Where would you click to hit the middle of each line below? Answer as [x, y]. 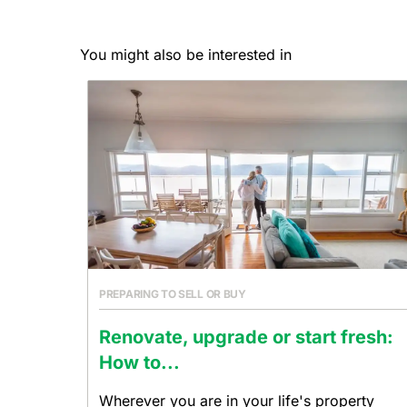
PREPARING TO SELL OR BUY [173, 294]
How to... [139, 362]
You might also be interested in [186, 55]
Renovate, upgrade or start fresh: [246, 337]
